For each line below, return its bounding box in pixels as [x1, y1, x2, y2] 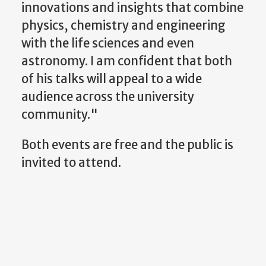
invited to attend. [21, 154, 121, 170]
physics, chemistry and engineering [21, 18, 226, 34]
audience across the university [21, 89, 194, 105]
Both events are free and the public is [21, 137, 233, 153]
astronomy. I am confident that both [21, 53, 232, 69]
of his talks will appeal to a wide [21, 71, 202, 87]
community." [21, 107, 98, 123]
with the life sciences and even [21, 36, 194, 52]
